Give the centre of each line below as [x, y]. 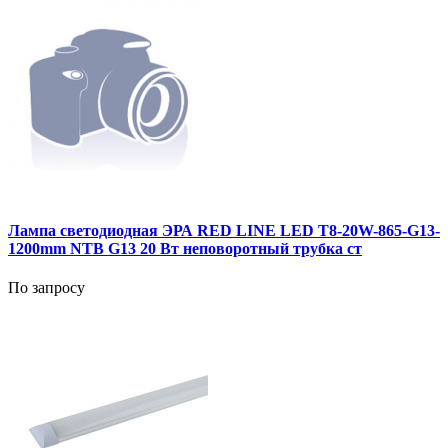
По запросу [46, 288]
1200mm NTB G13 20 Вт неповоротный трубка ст [185, 248]
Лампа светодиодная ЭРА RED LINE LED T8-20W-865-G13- [224, 230]
